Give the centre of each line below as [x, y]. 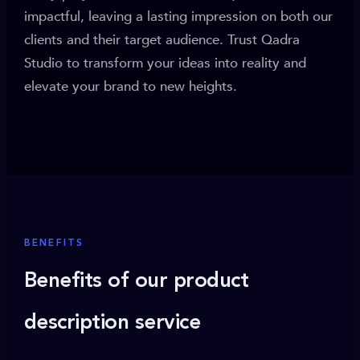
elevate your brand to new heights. [131, 86]
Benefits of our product [137, 281]
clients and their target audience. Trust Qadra [162, 40]
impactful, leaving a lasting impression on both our [178, 16]
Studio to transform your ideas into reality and [165, 63]
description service [112, 323]
